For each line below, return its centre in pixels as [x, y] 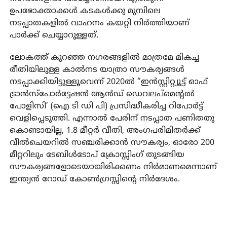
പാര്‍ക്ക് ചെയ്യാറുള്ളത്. [54, 36]
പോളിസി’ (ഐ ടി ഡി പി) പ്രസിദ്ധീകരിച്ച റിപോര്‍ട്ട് [106, 107]
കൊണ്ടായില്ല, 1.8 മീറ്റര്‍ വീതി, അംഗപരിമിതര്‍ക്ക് [105, 131]
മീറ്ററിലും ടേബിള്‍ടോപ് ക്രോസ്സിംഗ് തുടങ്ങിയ [97, 155]
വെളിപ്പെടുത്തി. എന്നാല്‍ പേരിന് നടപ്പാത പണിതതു [112, 119]
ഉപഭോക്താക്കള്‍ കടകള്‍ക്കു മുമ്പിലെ [85, 11]
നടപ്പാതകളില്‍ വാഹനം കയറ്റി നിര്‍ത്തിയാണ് [99, 24]
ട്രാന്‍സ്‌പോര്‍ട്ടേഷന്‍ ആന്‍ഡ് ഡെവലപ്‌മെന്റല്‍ [102, 94]
